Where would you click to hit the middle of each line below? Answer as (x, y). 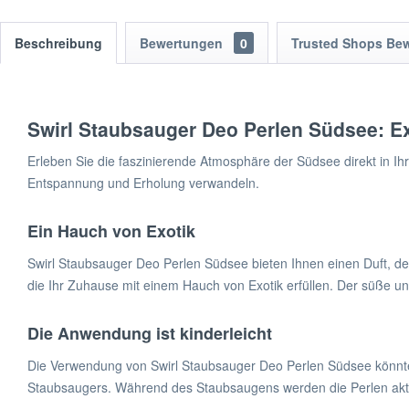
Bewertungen (183, 43)
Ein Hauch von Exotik (111, 231)
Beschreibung (58, 43)
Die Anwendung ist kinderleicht (150, 334)
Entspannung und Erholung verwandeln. (143, 183)
